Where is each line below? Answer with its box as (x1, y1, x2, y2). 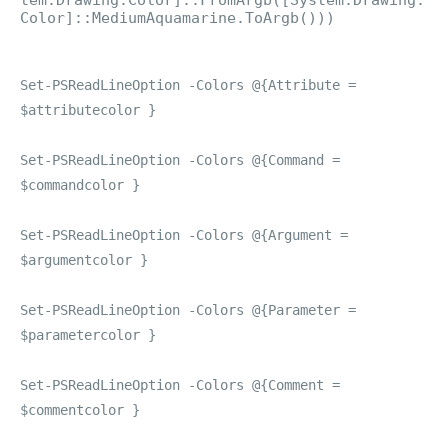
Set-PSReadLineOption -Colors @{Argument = (20, 227, 348, 243)
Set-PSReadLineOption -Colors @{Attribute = (20, 77, 356, 93)
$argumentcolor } (20, 252, 148, 268)
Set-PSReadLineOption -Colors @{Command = (20, 152, 340, 168)
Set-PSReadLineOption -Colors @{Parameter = (20, 302, 356, 318)
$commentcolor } (20, 402, 140, 418)
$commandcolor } (20, 177, 140, 193)
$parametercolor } (20, 327, 156, 343)
